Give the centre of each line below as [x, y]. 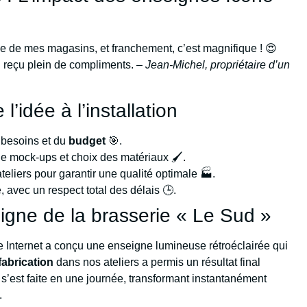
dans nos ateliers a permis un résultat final [157, 262]
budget [87, 140]
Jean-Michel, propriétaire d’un [218, 64]
